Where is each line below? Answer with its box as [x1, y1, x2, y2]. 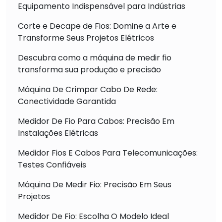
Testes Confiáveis [18, 159, 86, 170]
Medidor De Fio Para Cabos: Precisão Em [18, 115, 174, 127]
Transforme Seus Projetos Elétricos [18, 32, 154, 44]
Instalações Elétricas [18, 127, 98, 139]
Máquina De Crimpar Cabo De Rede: [18, 83, 158, 95]
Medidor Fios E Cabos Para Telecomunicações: [18, 147, 198, 159]
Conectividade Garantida [18, 95, 116, 107]
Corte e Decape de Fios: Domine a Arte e [18, 20, 176, 32]
